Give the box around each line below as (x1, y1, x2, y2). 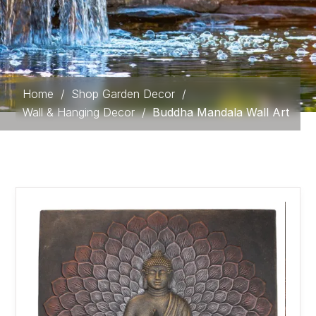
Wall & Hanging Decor (23, 104, 135, 119)
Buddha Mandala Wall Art (152, 104, 290, 119)
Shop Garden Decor (71, 86, 176, 101)
